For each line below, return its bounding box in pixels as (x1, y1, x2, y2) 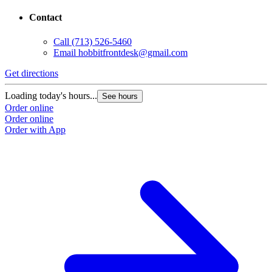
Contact (29, 12, 62, 23)
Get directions (5, 67, 58, 78)
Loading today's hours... (5, 90, 97, 101)
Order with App (5, 124, 66, 135)
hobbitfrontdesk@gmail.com (78, 47, 188, 58)
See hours (102, 91, 138, 101)
